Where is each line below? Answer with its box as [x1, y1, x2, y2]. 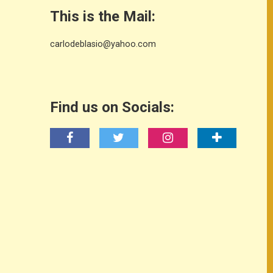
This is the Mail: [50, 7, 155, 25]
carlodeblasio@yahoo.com [50, 38, 156, 49]
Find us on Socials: [50, 99, 174, 116]
